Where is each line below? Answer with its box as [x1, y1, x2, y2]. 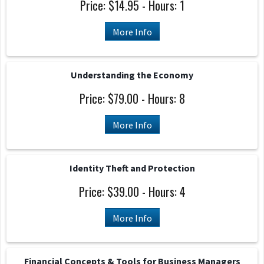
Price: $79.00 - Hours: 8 [79, 90, 185, 107]
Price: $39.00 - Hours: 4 [78, 183, 186, 200]
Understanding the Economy [71, 69, 193, 81]
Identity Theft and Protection [69, 162, 195, 174]
